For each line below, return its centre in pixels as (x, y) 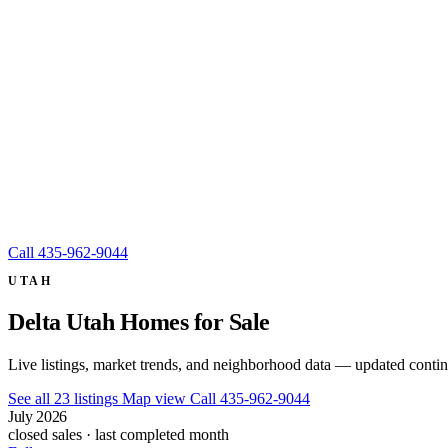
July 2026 (38, 416)
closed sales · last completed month (118, 434)
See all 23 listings (65, 398)
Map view (156, 398)
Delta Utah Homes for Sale (139, 321)
